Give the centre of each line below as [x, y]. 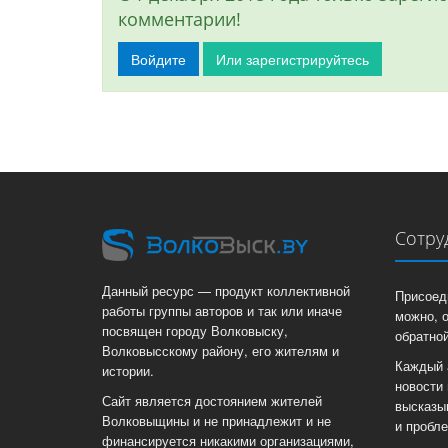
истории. [128, 370]
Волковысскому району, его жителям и [220, 350]
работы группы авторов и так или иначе [222, 310]
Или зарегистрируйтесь [292, 59]
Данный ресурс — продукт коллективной [226, 290]
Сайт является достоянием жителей [212, 400]
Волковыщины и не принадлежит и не [216, 420]
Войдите [158, 59]
